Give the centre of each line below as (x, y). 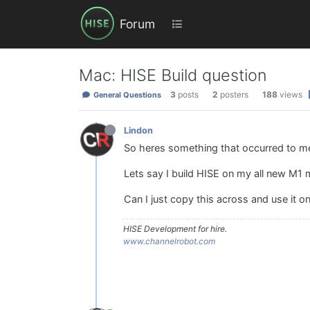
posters (234, 95)
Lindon (138, 130)
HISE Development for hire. (175, 229)
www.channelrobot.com (169, 241)
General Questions (126, 95)
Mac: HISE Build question (173, 75)
